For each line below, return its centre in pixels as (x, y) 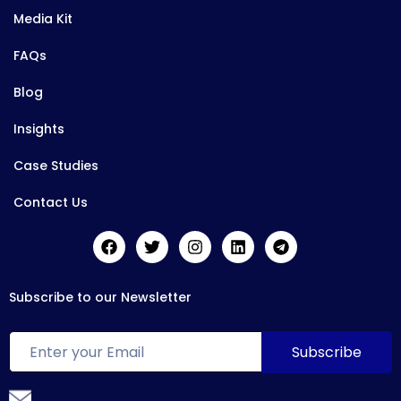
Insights (39, 129)
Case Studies (56, 166)
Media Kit (43, 19)
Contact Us (51, 203)
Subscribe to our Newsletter (100, 298)
